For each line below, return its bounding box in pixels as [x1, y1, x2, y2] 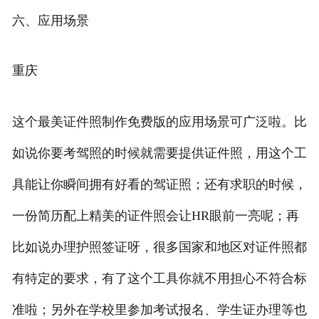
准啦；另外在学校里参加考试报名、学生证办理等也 [11, 303, 307, 318]
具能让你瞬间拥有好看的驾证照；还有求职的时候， [11, 177, 307, 192]
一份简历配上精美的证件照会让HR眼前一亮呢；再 [11, 209, 299, 224]
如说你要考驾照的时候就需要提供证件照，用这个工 [11, 146, 307, 161]
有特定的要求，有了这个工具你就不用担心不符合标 [11, 271, 307, 286]
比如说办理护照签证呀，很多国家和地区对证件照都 [11, 240, 307, 255]
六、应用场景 [11, 14, 89, 28]
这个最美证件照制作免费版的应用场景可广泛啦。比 [11, 115, 307, 130]
